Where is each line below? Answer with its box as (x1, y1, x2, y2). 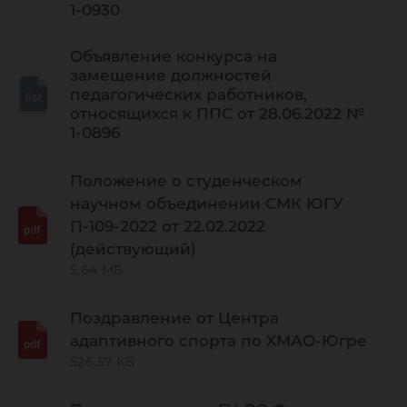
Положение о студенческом (70, 172, 303, 190)
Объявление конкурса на (70, 47, 277, 65)
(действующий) (70, 240, 196, 258)
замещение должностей (70, 66, 272, 84)
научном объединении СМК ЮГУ (70, 194, 343, 213)
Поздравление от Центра (70, 309, 279, 327)
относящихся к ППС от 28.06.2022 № (70, 104, 364, 123)
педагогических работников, (70, 85, 307, 104)
